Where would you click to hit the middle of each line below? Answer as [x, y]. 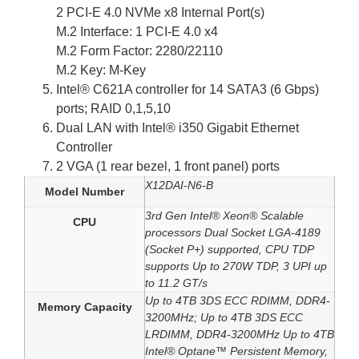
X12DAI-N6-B [179, 186]
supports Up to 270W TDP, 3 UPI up [236, 266]
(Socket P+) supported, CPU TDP [230, 250]
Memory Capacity [85, 307]
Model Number [85, 192]
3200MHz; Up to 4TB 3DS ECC [224, 318]
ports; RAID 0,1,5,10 [113, 109]
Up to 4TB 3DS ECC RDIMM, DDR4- [238, 301]
